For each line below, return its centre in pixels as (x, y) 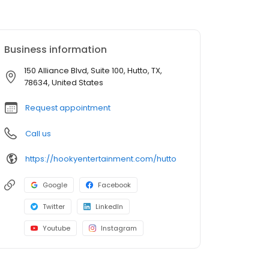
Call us (38, 134)
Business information (56, 50)
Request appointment (68, 108)
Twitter (54, 207)
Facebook (114, 185)
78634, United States (64, 83)
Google (55, 185)
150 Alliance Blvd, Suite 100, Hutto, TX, (93, 71)
